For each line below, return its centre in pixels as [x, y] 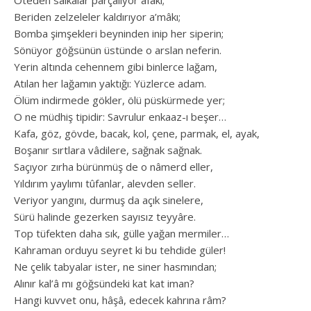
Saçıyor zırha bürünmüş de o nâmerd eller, [114, 166]
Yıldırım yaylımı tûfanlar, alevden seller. [105, 183]
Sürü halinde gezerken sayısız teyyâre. [105, 216]
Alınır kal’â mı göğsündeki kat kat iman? [104, 283]
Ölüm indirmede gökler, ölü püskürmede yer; [119, 100]
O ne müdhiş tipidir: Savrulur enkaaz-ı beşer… [120, 116]
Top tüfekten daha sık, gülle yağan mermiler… [121, 233]
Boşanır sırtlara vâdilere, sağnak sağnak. [108, 150]
